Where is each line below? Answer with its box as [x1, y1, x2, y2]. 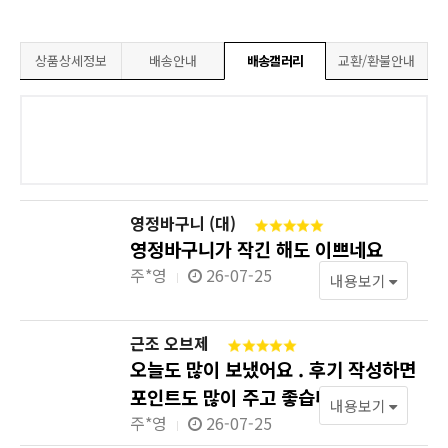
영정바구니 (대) [130, 211, 236, 235]
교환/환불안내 [338, 51, 415, 70]
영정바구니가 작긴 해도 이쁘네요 [130, 235, 383, 262]
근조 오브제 [130, 331, 209, 355]
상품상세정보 [35, 51, 107, 70]
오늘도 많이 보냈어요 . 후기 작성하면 [130, 355, 416, 382]
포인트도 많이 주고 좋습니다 [130, 383, 349, 410]
